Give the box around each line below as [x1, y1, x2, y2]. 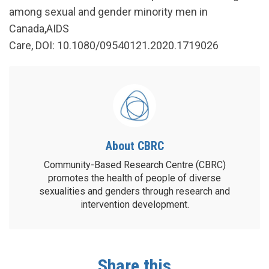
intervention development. [80, 199, 189, 210]
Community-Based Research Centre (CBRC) [43, 159, 226, 171]
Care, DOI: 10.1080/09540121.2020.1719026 [9, 39, 219, 52]
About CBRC [105, 139, 164, 153]
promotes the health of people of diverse [48, 172, 221, 184]
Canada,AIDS [9, 22, 69, 35]
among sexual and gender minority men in [9, 5, 208, 18]
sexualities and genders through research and [39, 186, 230, 197]
